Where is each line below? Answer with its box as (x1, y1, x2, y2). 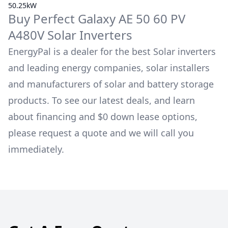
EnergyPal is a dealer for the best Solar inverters (8, 45, 216, 58)
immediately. (8, 143, 64, 155)
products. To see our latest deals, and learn (8, 94, 195, 106)
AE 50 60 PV (119, 10, 185, 27)
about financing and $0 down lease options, (8, 110, 197, 123)
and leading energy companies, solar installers (8, 62, 210, 74)
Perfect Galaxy (33, 10, 116, 27)
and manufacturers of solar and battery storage (8, 78, 214, 90)
